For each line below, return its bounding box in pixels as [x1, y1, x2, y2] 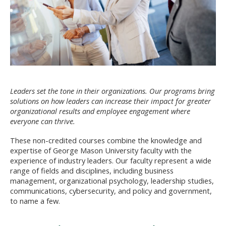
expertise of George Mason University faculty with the [10, 145, 192, 156]
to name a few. [10, 196, 60, 206]
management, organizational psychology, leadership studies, [10, 176, 214, 186]
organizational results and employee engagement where [10, 106, 190, 117]
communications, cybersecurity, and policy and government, [10, 186, 212, 196]
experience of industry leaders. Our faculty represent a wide [10, 155, 211, 166]
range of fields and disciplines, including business [10, 165, 174, 176]
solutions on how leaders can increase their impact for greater [10, 96, 211, 106]
